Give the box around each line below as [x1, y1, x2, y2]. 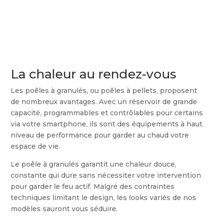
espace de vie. [11, 142, 62, 151]
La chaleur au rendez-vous [11, 66, 177, 82]
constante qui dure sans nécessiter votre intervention [11, 171, 201, 180]
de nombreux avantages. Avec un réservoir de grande [11, 97, 198, 107]
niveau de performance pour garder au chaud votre [11, 131, 189, 140]
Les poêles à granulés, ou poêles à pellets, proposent [11, 86, 198, 95]
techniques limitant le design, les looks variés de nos [11, 193, 197, 202]
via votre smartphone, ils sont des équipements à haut [11, 120, 203, 129]
